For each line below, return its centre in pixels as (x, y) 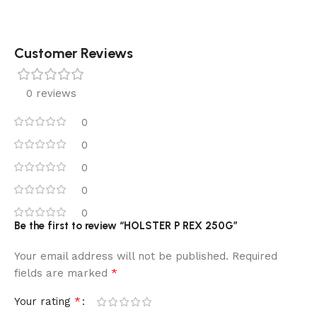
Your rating (44, 302)
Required (255, 257)
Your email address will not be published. (121, 257)
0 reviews (51, 94)
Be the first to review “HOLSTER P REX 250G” (126, 226)
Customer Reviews (74, 53)
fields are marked (63, 273)
